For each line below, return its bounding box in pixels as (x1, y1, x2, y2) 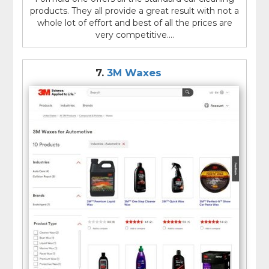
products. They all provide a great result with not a (30, 5, 239, 17)
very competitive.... (95, 29, 174, 41)
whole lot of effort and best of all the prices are (37, 17, 232, 29)
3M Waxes (107, 67, 162, 79)
